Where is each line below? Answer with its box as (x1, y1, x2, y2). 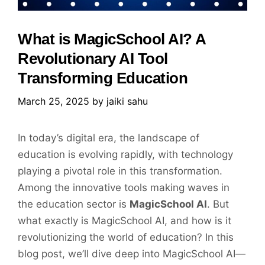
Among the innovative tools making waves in (18, 182, 230, 194)
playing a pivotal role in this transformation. (18, 165, 222, 177)
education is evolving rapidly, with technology (18, 148, 233, 161)
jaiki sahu (106, 95, 148, 108)
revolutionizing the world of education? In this (18, 231, 234, 244)
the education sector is (18, 198, 130, 211)
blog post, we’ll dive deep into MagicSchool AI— (18, 248, 245, 260)
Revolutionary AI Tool (18, 50, 168, 68)
